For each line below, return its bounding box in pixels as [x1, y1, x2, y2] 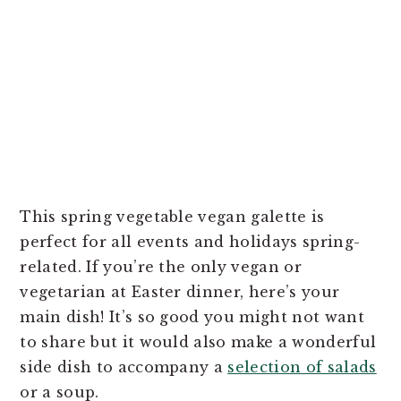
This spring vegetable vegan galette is [20, 207, 325, 226]
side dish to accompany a [20, 357, 228, 376]
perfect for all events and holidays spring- [20, 232, 361, 251]
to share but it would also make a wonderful [20, 332, 377, 351]
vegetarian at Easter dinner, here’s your [20, 282, 340, 301]
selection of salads [227, 357, 377, 376]
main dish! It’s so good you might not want [20, 307, 364, 326]
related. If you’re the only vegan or [20, 257, 302, 276]
